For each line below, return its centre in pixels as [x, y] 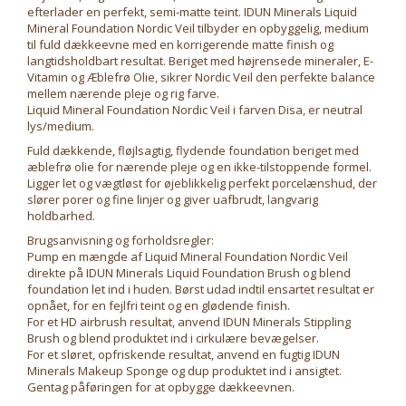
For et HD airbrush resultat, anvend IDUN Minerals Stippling [189, 322]
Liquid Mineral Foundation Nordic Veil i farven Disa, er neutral [195, 110]
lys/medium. [61, 126]
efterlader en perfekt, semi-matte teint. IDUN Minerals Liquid [192, 12]
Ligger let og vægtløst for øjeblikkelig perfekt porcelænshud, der [202, 184]
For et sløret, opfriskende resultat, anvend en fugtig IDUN [184, 355]
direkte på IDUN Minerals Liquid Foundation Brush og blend [189, 273]
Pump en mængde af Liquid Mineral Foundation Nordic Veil [188, 257]
